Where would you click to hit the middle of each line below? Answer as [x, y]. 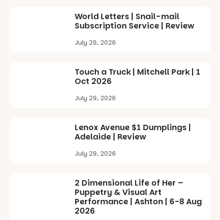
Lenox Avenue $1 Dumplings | [133, 128]
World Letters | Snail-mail [127, 17]
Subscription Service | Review [135, 26]
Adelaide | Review [111, 137]
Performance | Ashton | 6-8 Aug [138, 202]
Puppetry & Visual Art [118, 192]
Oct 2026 [93, 82]
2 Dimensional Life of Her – [129, 183]
